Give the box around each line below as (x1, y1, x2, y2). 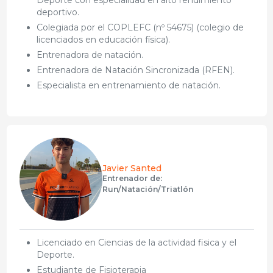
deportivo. (36, 6, 79, 18)
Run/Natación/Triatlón (102, 184, 193, 194)
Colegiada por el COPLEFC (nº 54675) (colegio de (36, 21, 244, 33)
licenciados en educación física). (36, 34, 170, 45)
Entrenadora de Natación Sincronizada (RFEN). (36, 64, 235, 76)
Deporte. (36, 249, 74, 260)
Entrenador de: (102, 173, 162, 183)
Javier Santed (102, 162, 161, 174)
